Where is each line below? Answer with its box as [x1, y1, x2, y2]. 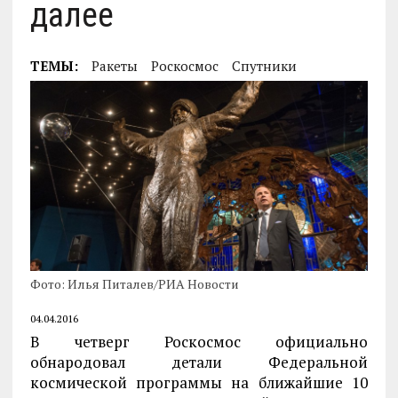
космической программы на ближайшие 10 [29, 372, 369, 394]
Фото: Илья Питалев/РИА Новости [29, 275, 239, 293]
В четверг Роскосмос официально [29, 331, 369, 353]
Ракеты [91, 57, 138, 75]
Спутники [231, 57, 297, 75]
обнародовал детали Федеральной [29, 352, 369, 373]
